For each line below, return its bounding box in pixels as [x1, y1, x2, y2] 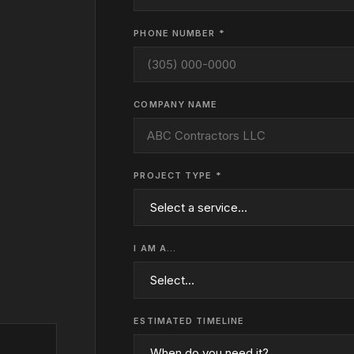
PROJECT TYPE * [134, 170, 222, 181]
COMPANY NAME [134, 99, 218, 110]
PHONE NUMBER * [134, 28, 225, 39]
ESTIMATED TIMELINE [134, 315, 245, 326]
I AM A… [134, 243, 177, 254]
